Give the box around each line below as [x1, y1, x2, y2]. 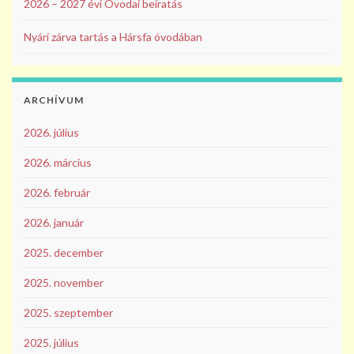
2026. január [24, 216, 84, 230]
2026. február [24, 186, 90, 200]
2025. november [24, 276, 104, 290]
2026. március [24, 156, 92, 170]
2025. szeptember [24, 306, 113, 320]
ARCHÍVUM [24, 94, 84, 107]
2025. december [24, 246, 104, 260]
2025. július [24, 336, 79, 350]
